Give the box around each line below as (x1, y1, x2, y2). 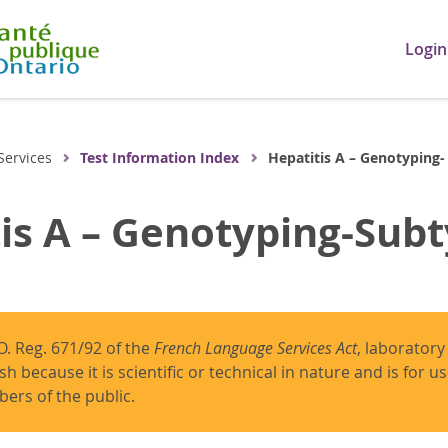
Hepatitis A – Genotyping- (267, 148, 445, 167)
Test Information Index (80, 148, 240, 167)
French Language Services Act (149, 337, 357, 359)
